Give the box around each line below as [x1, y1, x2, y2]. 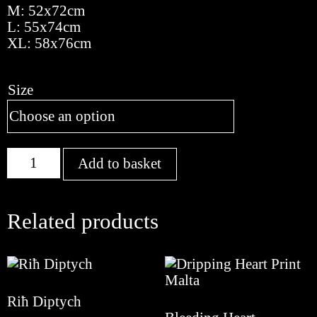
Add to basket [78, 156, 162, 172]
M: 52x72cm [7, 2, 85, 18]
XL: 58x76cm [7, 35, 91, 51]
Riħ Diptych [7, 294, 81, 310]
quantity [6, 163, 57, 180]
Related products [7, 209, 158, 234]
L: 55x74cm [7, 18, 81, 35]
